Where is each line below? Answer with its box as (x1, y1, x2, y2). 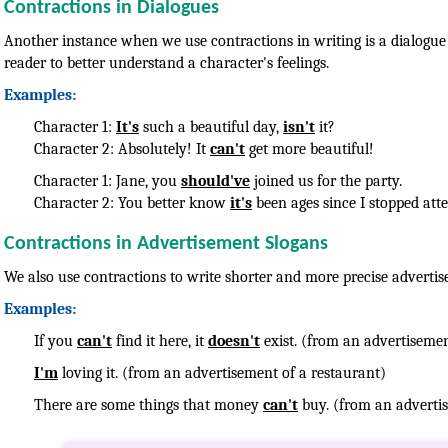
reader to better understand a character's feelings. (4, 53, 329, 72)
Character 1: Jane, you (34, 171, 181, 190)
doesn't (208, 331, 260, 350)
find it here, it (112, 331, 208, 350)
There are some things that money (34, 395, 263, 414)
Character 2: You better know (34, 193, 230, 212)
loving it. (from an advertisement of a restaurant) (58, 363, 386, 382)
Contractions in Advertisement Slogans (4, 233, 328, 254)
